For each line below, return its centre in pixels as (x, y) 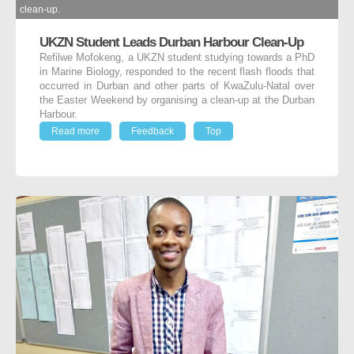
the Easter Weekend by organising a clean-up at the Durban (177, 101)
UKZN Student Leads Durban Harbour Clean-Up (171, 42)
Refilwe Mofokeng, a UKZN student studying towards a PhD (177, 58)
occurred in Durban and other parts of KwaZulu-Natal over (177, 87)
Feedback (153, 132)
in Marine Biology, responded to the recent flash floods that (177, 72)
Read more (75, 132)
